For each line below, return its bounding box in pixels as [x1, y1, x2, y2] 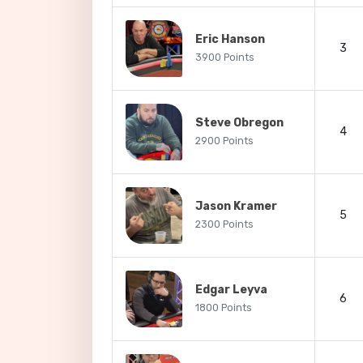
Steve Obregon [195, 116, 284, 130]
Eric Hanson [195, 32, 265, 46]
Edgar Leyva [195, 283, 267, 297]
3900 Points [195, 52, 254, 63]
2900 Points [195, 135, 254, 147]
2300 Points [195, 219, 254, 230]
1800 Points [195, 302, 252, 314]
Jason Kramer [195, 199, 277, 213]
